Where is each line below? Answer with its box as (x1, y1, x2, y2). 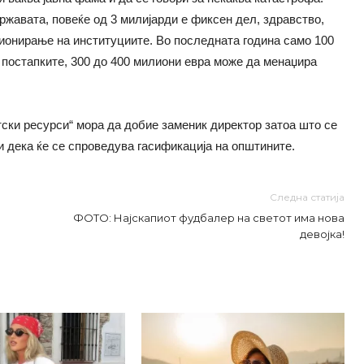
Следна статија (270, 191, 344, 203)
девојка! (300, 227, 344, 240)
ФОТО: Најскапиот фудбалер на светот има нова (73, 211, 344, 224)
